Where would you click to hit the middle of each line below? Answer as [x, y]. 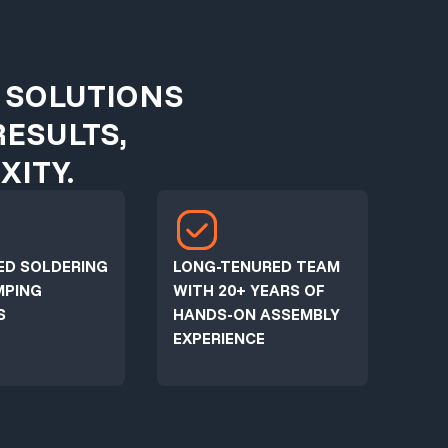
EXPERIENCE [218, 338]
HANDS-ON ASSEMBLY [256, 314]
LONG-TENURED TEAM [256, 266]
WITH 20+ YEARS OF [248, 290]
